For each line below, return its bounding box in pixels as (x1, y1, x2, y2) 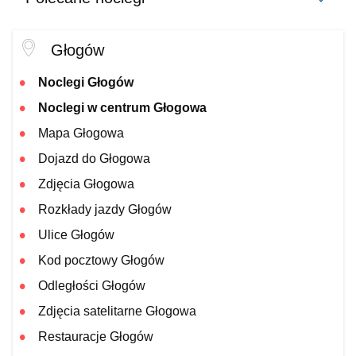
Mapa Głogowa (38, 126, 124, 140)
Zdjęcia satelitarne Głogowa (38, 304, 196, 318)
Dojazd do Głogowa (38, 152, 150, 165)
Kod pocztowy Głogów (38, 253, 164, 267)
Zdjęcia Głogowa (38, 177, 134, 191)
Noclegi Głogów (38, 75, 133, 89)
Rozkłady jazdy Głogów (38, 203, 172, 216)
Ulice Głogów (38, 228, 114, 242)
